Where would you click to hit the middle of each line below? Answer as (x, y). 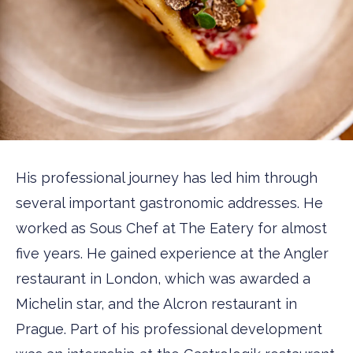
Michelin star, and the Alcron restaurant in (156, 303)
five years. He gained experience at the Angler (172, 253)
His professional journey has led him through (167, 177)
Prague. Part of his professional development (169, 329)
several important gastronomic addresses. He (169, 203)
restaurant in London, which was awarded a (163, 278)
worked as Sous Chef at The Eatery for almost (171, 228)
